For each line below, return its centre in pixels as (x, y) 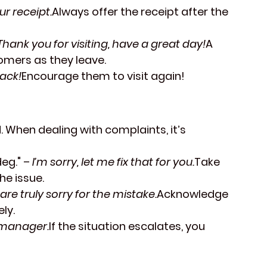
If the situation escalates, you (128, 226)
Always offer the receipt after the (141, 12)
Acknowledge (194, 194)
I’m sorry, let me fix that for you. (113, 162)
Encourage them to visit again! (103, 76)
